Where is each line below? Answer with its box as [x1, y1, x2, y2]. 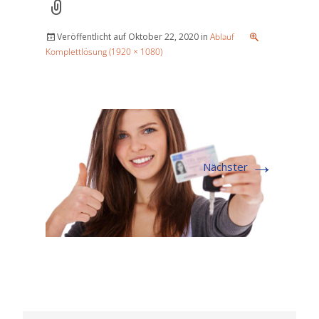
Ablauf [210, 31, 234, 43]
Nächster [203, 159, 251, 174]
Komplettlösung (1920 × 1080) [46, 46, 162, 58]
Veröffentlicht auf [57, 31, 128, 43]
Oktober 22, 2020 [128, 31, 199, 43]
